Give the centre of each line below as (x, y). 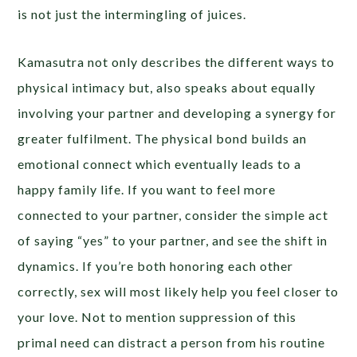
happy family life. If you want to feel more (147, 190)
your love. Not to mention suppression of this (157, 317)
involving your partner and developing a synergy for (177, 113)
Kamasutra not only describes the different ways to (177, 62)
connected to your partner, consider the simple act (173, 215)
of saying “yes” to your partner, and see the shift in (173, 241)
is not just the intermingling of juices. (132, 14)
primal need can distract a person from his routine (172, 343)
